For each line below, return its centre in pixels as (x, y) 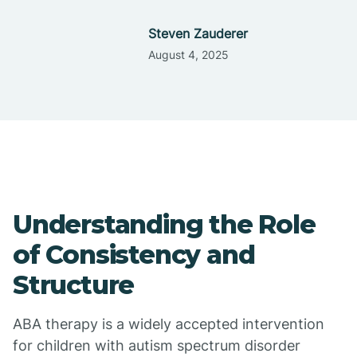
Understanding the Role (164, 224)
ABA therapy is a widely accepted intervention (169, 324)
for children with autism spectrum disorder (157, 345)
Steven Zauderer (198, 33)
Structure (74, 285)
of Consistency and (134, 255)
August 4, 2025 (188, 55)
